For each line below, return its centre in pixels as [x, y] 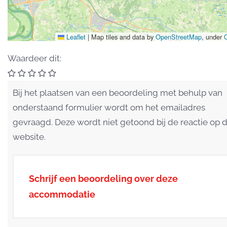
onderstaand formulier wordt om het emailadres [109, 107]
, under [213, 36]
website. [29, 137]
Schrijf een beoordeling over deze [103, 178]
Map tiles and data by [122, 36]
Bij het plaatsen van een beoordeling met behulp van [118, 92]
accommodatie [62, 194]
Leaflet [75, 36]
